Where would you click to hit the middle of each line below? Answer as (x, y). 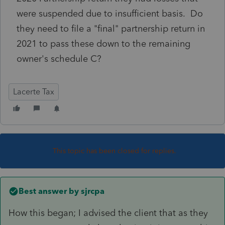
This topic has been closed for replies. (115, 151)
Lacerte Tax (34, 91)
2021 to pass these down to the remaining (103, 43)
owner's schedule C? (59, 59)
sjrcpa (92, 191)
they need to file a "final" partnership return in (111, 28)
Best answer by (49, 191)
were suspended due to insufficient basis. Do (110, 13)
